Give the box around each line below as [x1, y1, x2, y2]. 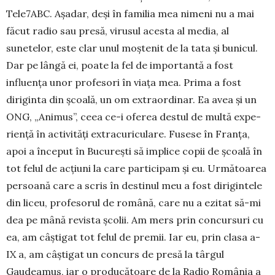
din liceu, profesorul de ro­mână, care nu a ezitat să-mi [6, 196, 261, 209]
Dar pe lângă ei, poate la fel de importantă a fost [6, 59, 233, 72]
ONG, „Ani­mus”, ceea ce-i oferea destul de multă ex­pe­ [6, 110, 261, 123]
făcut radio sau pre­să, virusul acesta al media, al [6, 25, 229, 37]
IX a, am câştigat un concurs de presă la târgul [6, 248, 224, 261]
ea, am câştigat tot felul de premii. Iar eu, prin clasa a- [6, 231, 260, 244]
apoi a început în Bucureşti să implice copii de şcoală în [6, 145, 262, 158]
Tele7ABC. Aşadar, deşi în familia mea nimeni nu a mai [6, 7, 254, 20]
